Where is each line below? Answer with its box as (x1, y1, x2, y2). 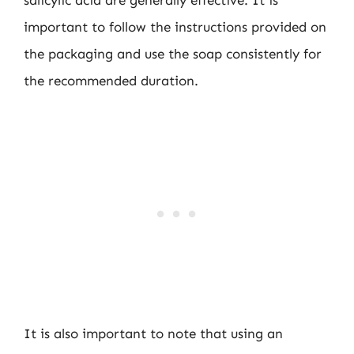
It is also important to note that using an (24, 325, 283, 341)
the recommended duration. (24, 73, 198, 88)
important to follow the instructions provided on (24, 19, 326, 35)
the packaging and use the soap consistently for (24, 46, 322, 62)
